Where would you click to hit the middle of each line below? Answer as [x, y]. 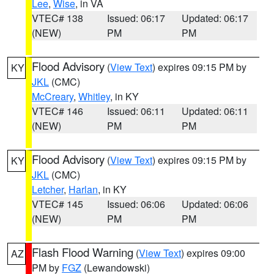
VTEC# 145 [57, 204]
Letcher [48, 189]
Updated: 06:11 [215, 111]
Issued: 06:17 [136, 18]
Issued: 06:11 [136, 111]
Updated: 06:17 [215, 18]
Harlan [83, 189]
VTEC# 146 [57, 111]
